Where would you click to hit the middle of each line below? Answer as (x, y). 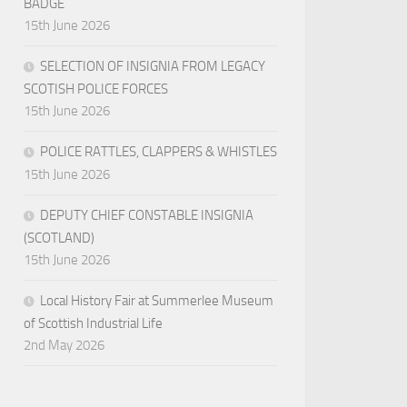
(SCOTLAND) (59, 238)
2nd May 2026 (64, 346)
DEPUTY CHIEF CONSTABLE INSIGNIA (147, 216)
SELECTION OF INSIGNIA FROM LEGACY (153, 67)
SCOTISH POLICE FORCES (96, 89)
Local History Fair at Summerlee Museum (157, 301)
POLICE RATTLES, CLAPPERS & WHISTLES (159, 152)
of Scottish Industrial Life (93, 324)
